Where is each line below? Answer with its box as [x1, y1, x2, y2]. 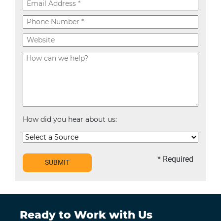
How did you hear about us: [23, 114, 117, 124]
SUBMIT [45, 158, 70, 167]
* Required [157, 154, 193, 164]
